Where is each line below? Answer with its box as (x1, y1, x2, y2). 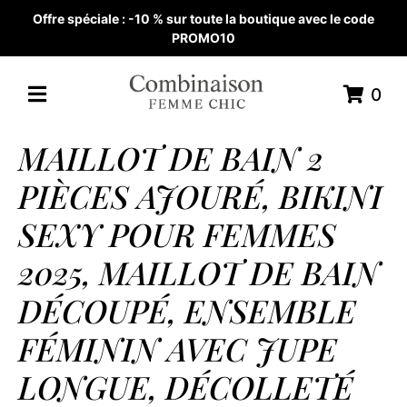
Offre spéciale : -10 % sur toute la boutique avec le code (33, 11, 374, 26)
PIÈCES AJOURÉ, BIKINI (18, 174, 382, 217)
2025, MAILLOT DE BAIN (18, 250, 380, 293)
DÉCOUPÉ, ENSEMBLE (18, 288, 356, 332)
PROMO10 (172, 30, 235, 45)
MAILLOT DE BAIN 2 (18, 135, 323, 179)
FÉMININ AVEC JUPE (18, 326, 337, 370)
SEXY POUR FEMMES (18, 212, 336, 255)
